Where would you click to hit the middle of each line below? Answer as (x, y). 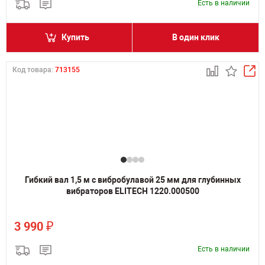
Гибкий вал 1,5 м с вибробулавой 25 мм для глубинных (132, 180)
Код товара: (34, 70)
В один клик (195, 37)
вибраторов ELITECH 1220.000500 (132, 191)
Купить (75, 37)
